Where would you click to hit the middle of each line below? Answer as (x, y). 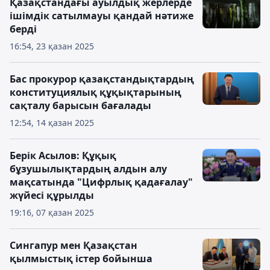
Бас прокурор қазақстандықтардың (102, 79)
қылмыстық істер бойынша (81, 259)
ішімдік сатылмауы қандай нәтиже (102, 16)
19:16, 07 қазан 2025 (52, 212)
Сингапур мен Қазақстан (74, 245)
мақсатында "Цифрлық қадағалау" (101, 182)
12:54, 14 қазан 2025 (52, 123)
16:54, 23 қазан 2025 (52, 46)
